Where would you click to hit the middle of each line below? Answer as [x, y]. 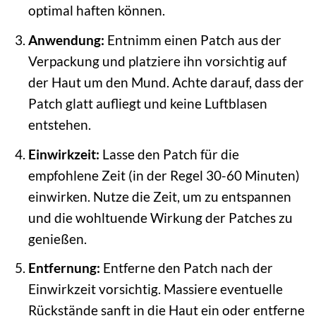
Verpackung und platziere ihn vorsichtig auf [157, 61]
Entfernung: [64, 268]
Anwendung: [66, 40]
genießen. [57, 238]
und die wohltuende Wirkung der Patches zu [160, 217]
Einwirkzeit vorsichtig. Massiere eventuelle [155, 289]
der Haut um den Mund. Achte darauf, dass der [166, 82]
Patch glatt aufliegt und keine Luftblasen [147, 103]
